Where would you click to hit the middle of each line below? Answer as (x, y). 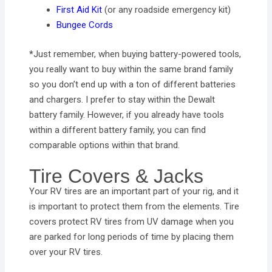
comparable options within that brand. (105, 145)
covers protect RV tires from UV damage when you (132, 221)
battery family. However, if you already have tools (127, 114)
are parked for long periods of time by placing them (132, 236)
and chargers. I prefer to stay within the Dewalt (122, 99)
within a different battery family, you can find (118, 130)
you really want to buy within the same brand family (131, 69)
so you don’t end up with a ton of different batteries (133, 84)
